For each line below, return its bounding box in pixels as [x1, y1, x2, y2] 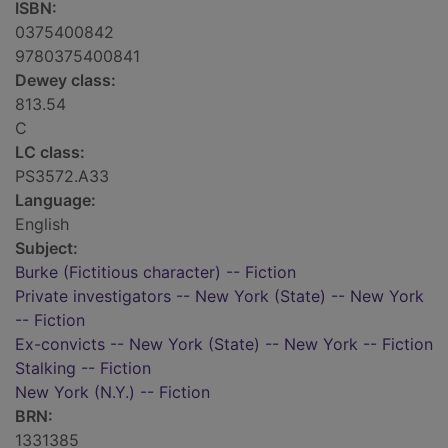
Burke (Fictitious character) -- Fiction [15, 262, 296, 283]
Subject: [15, 238, 78, 259]
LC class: [15, 142, 85, 163]
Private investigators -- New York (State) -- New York [15, 286, 424, 307]
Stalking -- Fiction [15, 358, 151, 379]
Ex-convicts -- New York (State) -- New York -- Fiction [15, 334, 433, 355]
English [15, 214, 69, 235]
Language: [15, 190, 96, 211]
